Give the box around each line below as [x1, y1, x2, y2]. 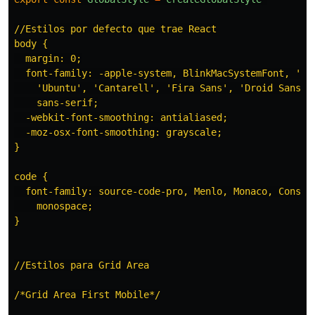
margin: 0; [14, 53, 82, 65]
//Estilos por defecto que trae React [14, 23, 217, 35]
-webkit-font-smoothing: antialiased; [14, 112, 228, 124]
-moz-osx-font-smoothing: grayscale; [14, 127, 222, 139]
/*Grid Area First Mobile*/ [14, 289, 160, 301]
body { [14, 38, 48, 50]
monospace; [14, 200, 93, 212]
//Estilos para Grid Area [14, 259, 149, 271]
